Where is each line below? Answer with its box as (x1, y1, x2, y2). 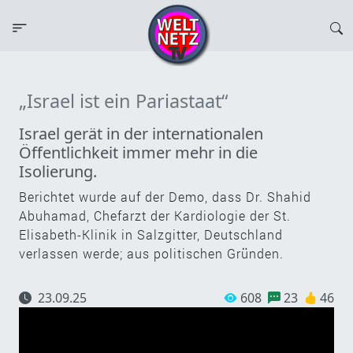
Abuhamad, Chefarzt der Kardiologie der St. (19, 206, 291, 224)
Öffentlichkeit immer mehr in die (19, 141, 258, 163)
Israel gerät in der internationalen (19, 122, 263, 144)
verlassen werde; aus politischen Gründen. (19, 244, 284, 262)
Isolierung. (19, 160, 97, 182)
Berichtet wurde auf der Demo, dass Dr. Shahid (19, 188, 311, 205)
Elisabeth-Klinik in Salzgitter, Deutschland (19, 225, 283, 243)
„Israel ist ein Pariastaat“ (19, 87, 228, 113)
